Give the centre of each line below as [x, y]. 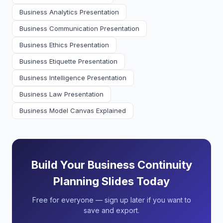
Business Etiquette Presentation [68, 61]
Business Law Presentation [61, 94]
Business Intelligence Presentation [73, 78]
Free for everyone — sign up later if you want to [111, 200]
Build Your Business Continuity [111, 165]
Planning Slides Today [111, 181]
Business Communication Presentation [79, 28]
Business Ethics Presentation [64, 45]
